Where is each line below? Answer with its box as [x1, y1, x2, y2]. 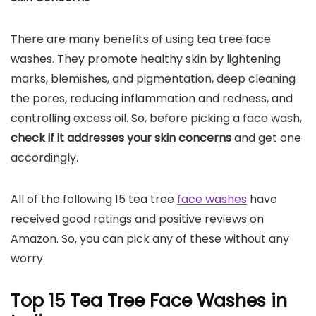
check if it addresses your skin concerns [11, 130, 234, 146]
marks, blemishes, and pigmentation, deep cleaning [11, 71, 296, 87]
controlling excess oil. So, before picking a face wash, [11, 110, 302, 126]
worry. [11, 250, 48, 267]
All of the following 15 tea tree [11, 191, 177, 207]
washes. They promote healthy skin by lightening [11, 51, 281, 67]
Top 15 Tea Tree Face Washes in [11, 288, 287, 313]
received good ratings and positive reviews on [11, 211, 264, 227]
